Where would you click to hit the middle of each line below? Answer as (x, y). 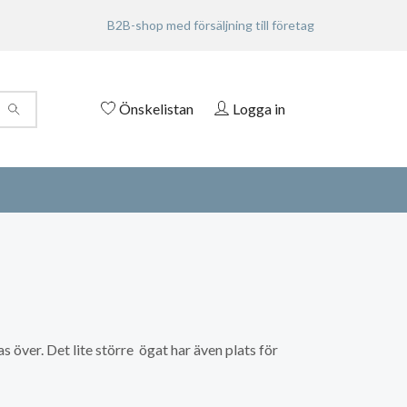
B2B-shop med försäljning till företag (211, 25)
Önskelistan (156, 108)
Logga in (259, 108)
